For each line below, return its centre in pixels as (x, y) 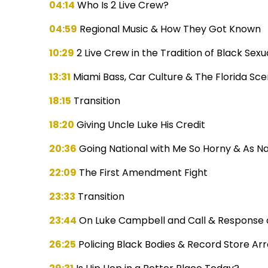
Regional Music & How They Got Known (169, 29)
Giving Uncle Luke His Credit (140, 124)
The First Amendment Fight (142, 172)
